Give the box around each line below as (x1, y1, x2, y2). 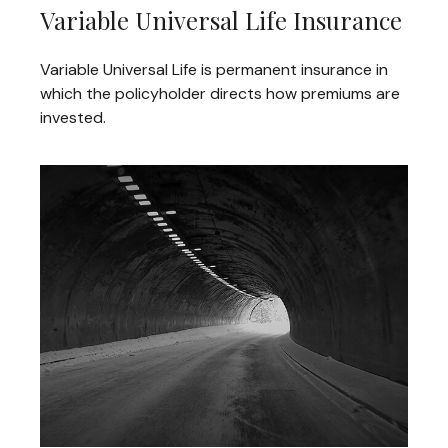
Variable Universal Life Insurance (40, 3, 402, 36)
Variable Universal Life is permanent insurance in (40, 58, 388, 80)
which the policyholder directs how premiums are (40, 82, 400, 104)
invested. (40, 106, 106, 128)
